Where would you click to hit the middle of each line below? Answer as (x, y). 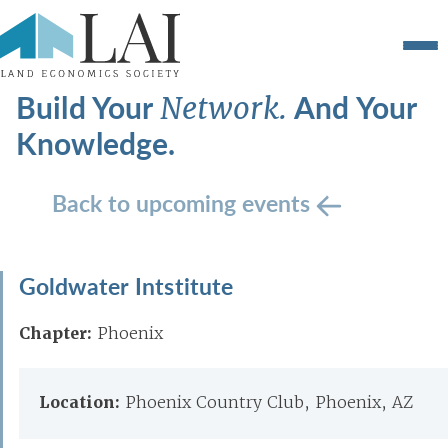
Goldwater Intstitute (126, 285)
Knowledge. (96, 143)
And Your (355, 107)
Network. (227, 108)
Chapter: (55, 333)
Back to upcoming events (184, 202)
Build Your (88, 107)
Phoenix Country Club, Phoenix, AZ (269, 402)
